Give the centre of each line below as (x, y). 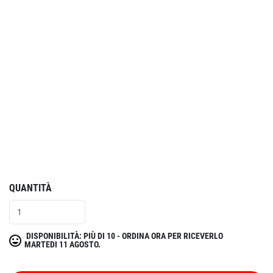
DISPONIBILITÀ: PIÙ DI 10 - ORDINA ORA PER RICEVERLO (124, 236)
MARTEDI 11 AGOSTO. (62, 244)
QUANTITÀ (30, 188)
